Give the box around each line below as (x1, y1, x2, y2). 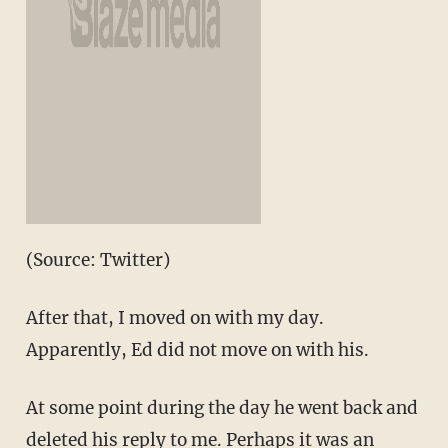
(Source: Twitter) (25, 249, 170, 272)
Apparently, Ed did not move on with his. (25, 339, 369, 362)
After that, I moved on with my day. (25, 307, 324, 330)
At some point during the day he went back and (25, 397, 418, 420)
